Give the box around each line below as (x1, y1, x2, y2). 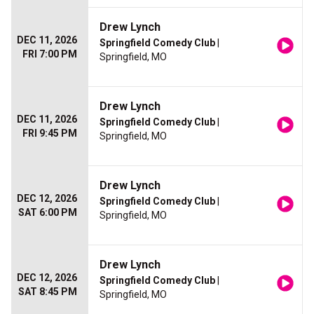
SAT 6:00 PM (18, 207, 77, 218)
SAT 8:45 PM (18, 286, 77, 297)
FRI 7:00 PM (22, 48, 77, 60)
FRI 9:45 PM (22, 128, 77, 139)
